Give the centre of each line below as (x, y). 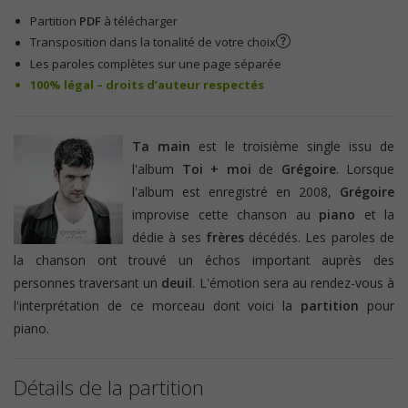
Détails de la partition (109, 387)
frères (224, 237)
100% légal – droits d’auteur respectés (148, 84)
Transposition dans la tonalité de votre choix (153, 42)
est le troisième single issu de (292, 146)
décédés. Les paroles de (319, 237)
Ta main (161, 146)
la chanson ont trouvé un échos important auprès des (204, 260)
